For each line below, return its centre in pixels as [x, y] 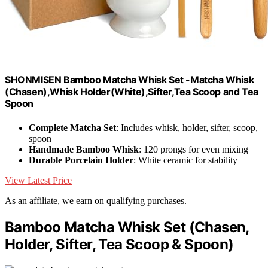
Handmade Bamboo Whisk [84, 149]
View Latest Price [38, 180]
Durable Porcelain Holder [81, 160]
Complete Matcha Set [72, 127]
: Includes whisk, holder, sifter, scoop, [187, 127]
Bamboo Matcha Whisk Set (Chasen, [127, 227]
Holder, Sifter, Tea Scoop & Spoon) [119, 244]
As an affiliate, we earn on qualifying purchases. [96, 200]
